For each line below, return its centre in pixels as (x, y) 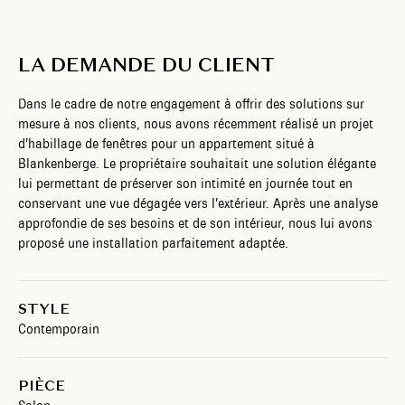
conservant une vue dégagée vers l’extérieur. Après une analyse (198, 203)
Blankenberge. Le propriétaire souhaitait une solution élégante (197, 164)
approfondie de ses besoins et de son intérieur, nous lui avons (195, 223)
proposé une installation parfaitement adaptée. (153, 243)
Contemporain (59, 329)
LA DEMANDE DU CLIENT (146, 64)
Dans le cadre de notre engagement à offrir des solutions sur (191, 104)
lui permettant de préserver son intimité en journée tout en (185, 184)
